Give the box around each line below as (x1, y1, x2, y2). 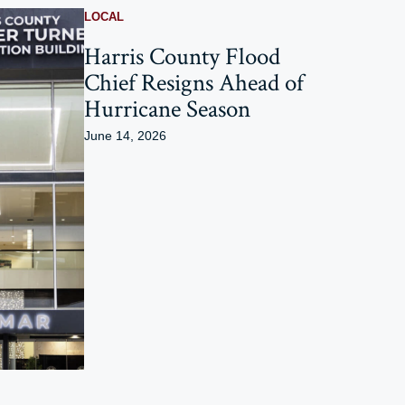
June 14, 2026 (83, 128, 166, 144)
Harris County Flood (83, 41, 280, 73)
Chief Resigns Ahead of (83, 67, 304, 99)
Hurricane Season (83, 93, 250, 126)
